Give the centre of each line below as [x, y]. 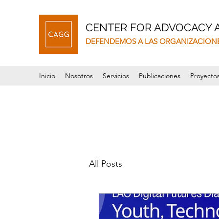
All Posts [106, 164]
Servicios [116, 76]
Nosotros [79, 76]
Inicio [47, 76]
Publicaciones [160, 76]
